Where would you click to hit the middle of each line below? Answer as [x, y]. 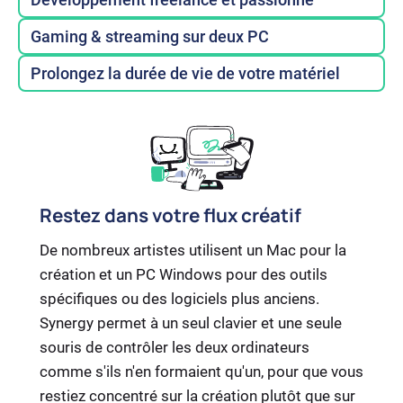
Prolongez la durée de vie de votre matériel [185, 74]
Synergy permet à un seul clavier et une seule [191, 323]
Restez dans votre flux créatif [170, 215]
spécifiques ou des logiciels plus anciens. [179, 299]
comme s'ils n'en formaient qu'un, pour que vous [201, 372]
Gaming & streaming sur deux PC [150, 37]
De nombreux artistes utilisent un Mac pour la [193, 251]
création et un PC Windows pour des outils [184, 275]
